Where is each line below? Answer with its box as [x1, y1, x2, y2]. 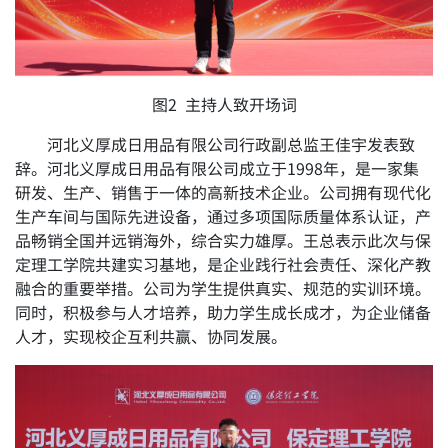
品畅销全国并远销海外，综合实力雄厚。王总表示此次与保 [15, 233, 432, 250]
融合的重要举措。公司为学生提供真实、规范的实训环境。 [15, 281, 432, 298]
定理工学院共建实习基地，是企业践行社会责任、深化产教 [15, 257, 432, 274]
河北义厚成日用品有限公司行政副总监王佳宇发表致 [47, 137, 416, 154]
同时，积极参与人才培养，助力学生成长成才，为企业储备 [15, 305, 432, 322]
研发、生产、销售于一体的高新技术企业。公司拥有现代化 [15, 185, 432, 202]
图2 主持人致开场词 [151, 97, 297, 114]
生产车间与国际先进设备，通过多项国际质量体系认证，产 [15, 209, 432, 226]
